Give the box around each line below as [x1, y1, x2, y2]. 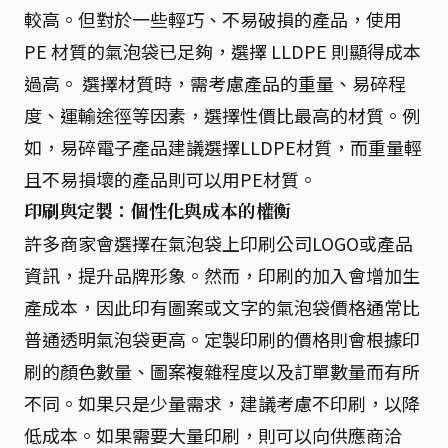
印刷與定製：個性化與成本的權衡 [24, 198, 292, 223]
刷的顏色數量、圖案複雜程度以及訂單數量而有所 [24, 357, 420, 384]
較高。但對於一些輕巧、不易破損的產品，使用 [24, 5, 402, 32]
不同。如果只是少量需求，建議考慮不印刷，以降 [24, 389, 420, 416]
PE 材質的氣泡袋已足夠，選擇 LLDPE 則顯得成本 [24, 37, 421, 64]
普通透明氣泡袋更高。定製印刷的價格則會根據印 [24, 325, 420, 352]
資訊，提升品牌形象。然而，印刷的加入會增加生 [24, 261, 420, 288]
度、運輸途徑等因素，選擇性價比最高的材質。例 [24, 101, 420, 128]
